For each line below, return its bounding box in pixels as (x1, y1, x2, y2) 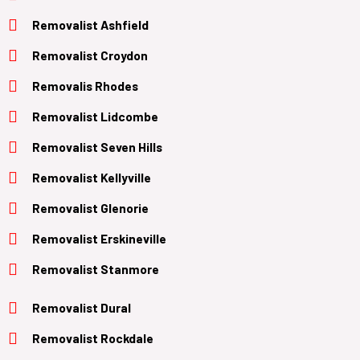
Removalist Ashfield (32, 16, 149, 32)
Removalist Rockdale (32, 329, 153, 346)
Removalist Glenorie (32, 199, 149, 215)
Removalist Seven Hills (32, 138, 162, 154)
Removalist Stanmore (32, 260, 159, 276)
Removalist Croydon (32, 47, 148, 63)
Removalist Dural (32, 299, 131, 315)
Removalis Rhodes (32, 77, 138, 93)
